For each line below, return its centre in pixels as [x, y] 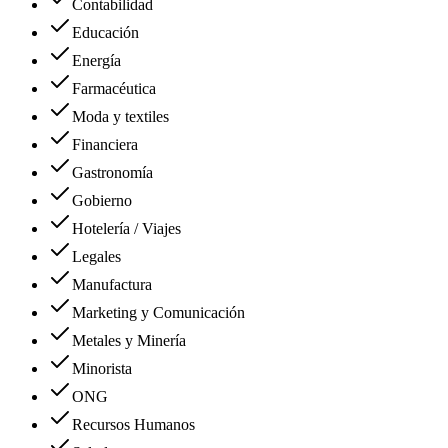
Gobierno [102, 200]
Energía [96, 60]
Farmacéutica [114, 88]
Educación [105, 32]
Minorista [102, 368]
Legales [96, 256]
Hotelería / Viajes [126, 228]
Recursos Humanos [133, 424]
